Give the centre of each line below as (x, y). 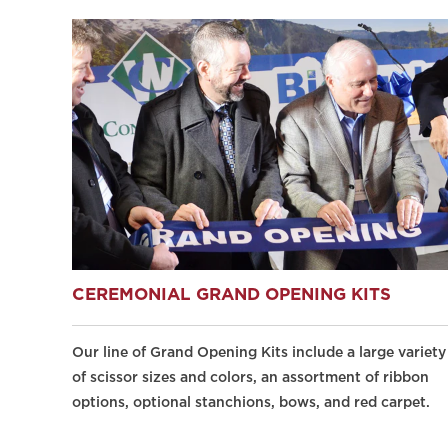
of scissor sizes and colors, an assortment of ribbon (250, 377)
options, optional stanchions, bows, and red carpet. (251, 402)
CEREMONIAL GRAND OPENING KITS (231, 295)
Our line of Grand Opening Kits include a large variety (259, 352)
